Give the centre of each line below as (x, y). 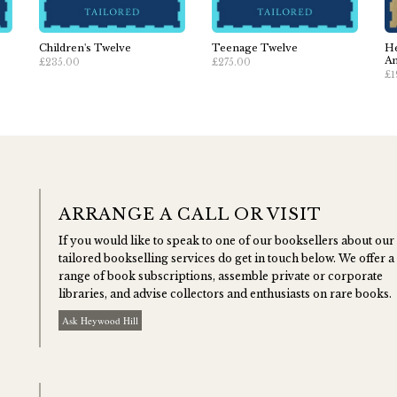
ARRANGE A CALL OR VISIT (190, 214)
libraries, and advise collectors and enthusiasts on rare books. (225, 294)
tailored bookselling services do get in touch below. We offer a (226, 258)
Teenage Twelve (255, 48)
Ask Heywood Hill (100, 320)
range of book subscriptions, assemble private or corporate (221, 276)
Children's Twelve (85, 48)
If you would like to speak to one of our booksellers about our (226, 241)
